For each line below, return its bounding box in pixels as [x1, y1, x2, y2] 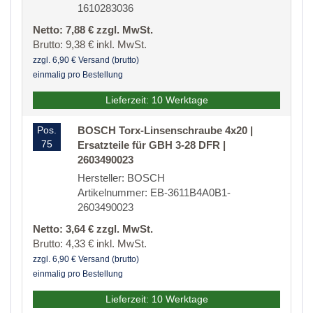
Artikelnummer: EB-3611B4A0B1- [78, 187, 231, 199]
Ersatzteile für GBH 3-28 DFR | [78, 139, 226, 152]
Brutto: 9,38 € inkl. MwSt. [33, 38, 147, 51]
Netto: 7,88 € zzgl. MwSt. [33, 24, 153, 36]
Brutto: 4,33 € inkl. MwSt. [33, 238, 147, 250]
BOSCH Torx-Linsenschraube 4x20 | [78, 124, 253, 137]
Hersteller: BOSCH [78, 172, 165, 184]
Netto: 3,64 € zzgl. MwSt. [33, 223, 153, 235]
